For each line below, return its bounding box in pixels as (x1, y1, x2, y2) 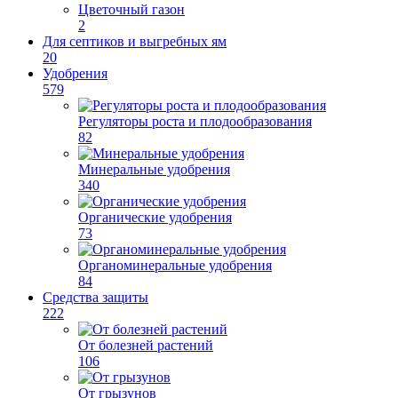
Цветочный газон (78, 2, 185, 17)
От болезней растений (78, 338, 213, 353)
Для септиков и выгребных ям (43, 34, 227, 49)
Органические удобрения (78, 210, 232, 225)
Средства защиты (43, 290, 148, 305)
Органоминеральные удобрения (78, 258, 272, 273)
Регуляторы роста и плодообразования (78, 114, 312, 129)
